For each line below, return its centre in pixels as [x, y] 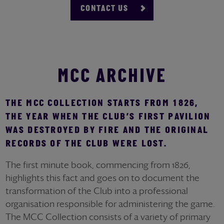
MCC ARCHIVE [112, 77]
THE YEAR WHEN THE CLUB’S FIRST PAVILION [108, 117]
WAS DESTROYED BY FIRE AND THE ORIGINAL [107, 130]
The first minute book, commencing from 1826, [98, 164]
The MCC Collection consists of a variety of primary [108, 216]
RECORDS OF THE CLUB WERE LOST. [86, 144]
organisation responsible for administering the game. [110, 203]
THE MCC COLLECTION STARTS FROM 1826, [102, 103]
